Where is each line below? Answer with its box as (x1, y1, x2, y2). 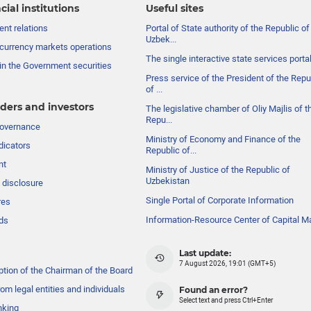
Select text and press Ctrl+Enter (179, 296, 274, 305)
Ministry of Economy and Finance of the (146, 133, 301, 144)
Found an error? (179, 285, 249, 295)
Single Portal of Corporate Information (146, 194, 294, 205)
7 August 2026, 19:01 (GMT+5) (179, 260, 276, 268)
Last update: (179, 248, 232, 258)
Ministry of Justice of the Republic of (146, 164, 291, 175)
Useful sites (146, 2, 204, 15)
